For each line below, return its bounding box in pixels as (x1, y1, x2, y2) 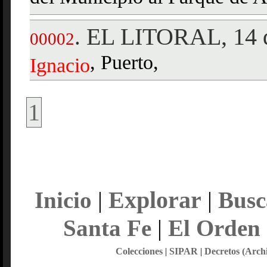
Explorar (108, 187, 201, 213)
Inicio (34, 187, 92, 213)
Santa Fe (63, 215, 151, 241)
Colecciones (115, 246, 163, 256)
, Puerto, (90, 51, 159, 77)
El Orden (167, 215, 260, 241)
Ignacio (30, 54, 90, 76)
